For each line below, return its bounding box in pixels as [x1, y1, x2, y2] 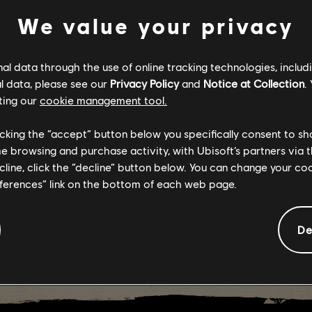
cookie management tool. [40, 93, 167, 107]
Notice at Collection [203, 76, 304, 90]
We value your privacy [17, 12, 295, 39]
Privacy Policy [110, 76, 179, 90]
